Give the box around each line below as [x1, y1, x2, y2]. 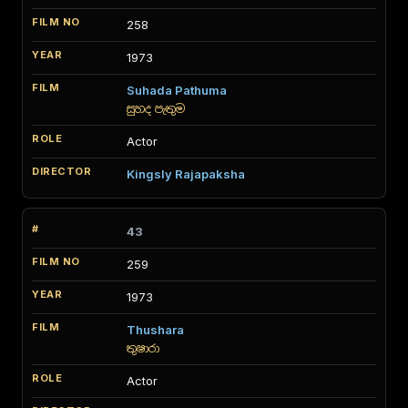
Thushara [127, 322, 184, 337]
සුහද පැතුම [127, 102, 185, 116]
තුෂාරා [127, 342, 159, 355]
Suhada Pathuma [127, 83, 227, 97]
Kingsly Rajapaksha [127, 167, 245, 181]
